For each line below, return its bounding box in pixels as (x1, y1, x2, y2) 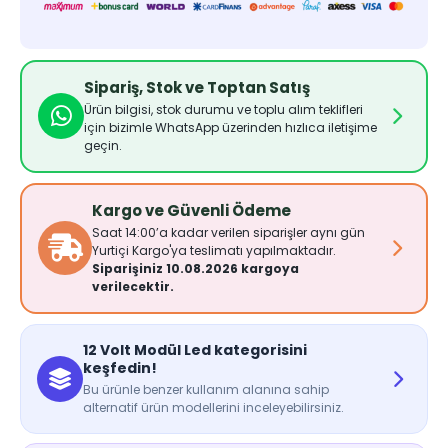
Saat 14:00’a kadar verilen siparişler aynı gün (92, 223, 365, 241)
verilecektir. (92, 277, 174, 295)
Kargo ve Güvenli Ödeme (92, 199, 291, 221)
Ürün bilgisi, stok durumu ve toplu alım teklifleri (84, 100, 363, 118)
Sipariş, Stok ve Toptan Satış (84, 76, 310, 98)
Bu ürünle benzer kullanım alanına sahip (83, 380, 329, 398)
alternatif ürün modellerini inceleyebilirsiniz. (83, 398, 344, 416)
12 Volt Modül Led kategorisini (83, 339, 307, 360)
